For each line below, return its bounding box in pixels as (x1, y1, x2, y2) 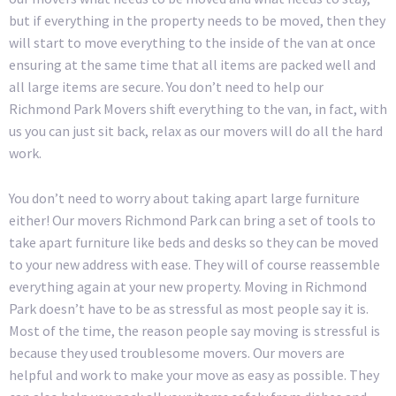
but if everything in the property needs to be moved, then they (9, 11, 385, 30)
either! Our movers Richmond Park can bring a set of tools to (9, 210, 376, 229)
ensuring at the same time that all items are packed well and (9, 56, 376, 74)
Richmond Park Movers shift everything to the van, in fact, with (9, 100, 387, 118)
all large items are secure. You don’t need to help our (9, 78, 324, 96)
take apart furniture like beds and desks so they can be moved (9, 232, 378, 251)
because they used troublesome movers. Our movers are (9, 343, 345, 362)
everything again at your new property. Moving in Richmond (9, 277, 367, 295)
